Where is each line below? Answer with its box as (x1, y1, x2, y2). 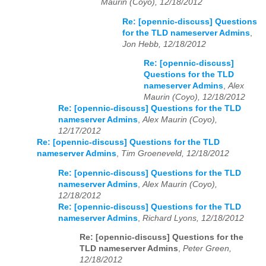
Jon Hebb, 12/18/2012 (122, 39, 206, 49)
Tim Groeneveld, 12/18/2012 (121, 149, 229, 159)
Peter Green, (183, 244, 232, 254)
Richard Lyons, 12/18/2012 (142, 213, 244, 223)
